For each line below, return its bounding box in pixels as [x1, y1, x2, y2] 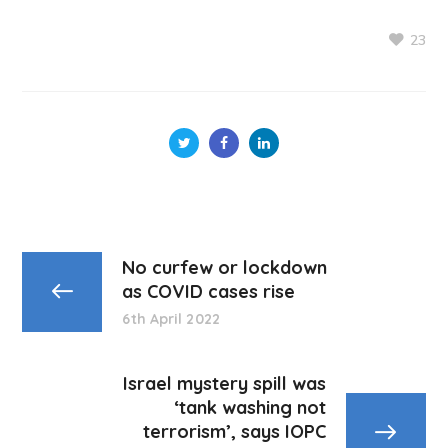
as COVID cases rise [122, 279, 296, 303]
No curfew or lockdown [122, 255, 328, 279]
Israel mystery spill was [122, 372, 326, 396]
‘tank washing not [173, 396, 326, 420]
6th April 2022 [122, 309, 220, 328]
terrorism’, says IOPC [142, 420, 326, 444]
